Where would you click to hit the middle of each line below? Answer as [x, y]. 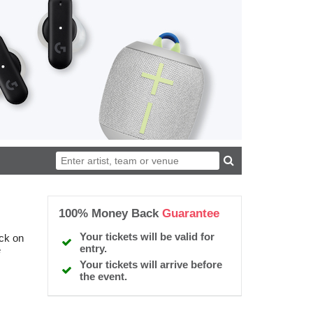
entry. [94, 248]
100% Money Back [111, 213]
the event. [104, 276]
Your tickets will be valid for [147, 236]
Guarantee [191, 213]
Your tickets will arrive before [151, 264]
